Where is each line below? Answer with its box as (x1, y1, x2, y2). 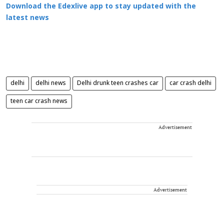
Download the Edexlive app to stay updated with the (6, 2, 196, 11)
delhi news (35, 79, 66, 87)
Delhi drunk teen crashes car (77, 79, 158, 87)
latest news (6, 13, 49, 22)
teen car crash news (10, 97, 67, 105)
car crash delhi (169, 79, 211, 87)
